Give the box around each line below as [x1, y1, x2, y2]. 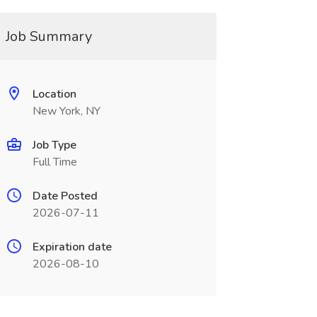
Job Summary [5, 27, 92, 46]
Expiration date [32, 239, 112, 255]
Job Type [32, 137, 76, 153]
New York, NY [32, 103, 100, 119]
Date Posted [32, 188, 98, 204]
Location [32, 86, 76, 102]
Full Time [32, 154, 77, 170]
